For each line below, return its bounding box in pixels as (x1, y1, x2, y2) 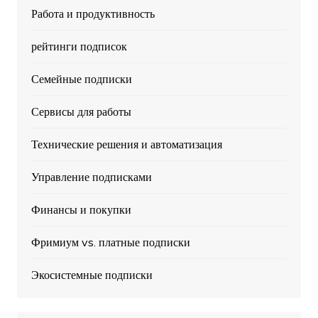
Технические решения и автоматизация (31, 137, 222, 152)
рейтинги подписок (31, 39, 127, 54)
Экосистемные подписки (31, 268, 153, 283)
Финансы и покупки (31, 202, 131, 217)
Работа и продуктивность (31, 6, 155, 21)
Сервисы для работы (31, 104, 131, 119)
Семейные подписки (31, 72, 132, 87)
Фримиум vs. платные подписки (31, 235, 190, 250)
